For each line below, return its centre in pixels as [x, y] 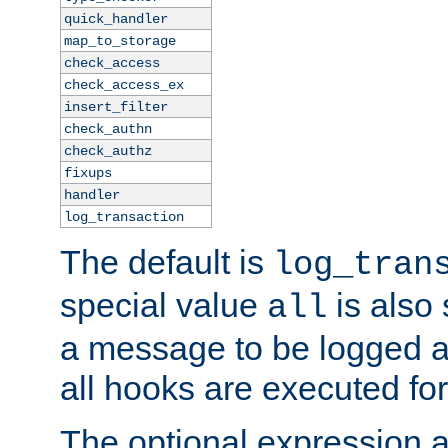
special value [163, 305]
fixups [87, 173]
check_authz [107, 151]
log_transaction [123, 217]
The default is [166, 262]
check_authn [107, 129]
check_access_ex [123, 85]
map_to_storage [119, 41]
